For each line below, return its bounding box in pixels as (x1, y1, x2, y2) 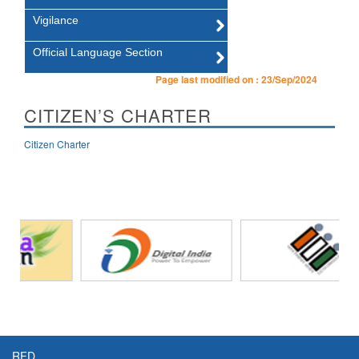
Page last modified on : (155, 71, 261, 87)
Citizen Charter (24, 136, 90, 151)
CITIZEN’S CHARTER (24, 102, 212, 127)
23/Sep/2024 (261, 71, 317, 87)
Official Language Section (33, 45, 163, 58)
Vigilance (33, 13, 79, 26)
